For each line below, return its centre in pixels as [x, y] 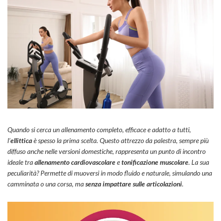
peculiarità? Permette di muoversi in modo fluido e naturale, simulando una [110, 173]
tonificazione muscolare [155, 162]
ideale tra [21, 162]
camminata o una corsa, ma [46, 184]
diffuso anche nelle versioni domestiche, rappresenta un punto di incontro [107, 151]
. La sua [199, 162]
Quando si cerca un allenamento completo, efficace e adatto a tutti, [99, 130]
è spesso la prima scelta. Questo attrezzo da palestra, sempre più [120, 141]
